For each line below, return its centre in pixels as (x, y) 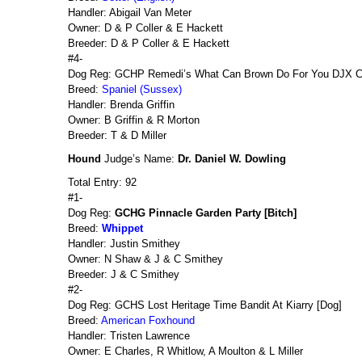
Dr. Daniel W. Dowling (232, 159)
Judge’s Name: (139, 159)
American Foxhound (148, 320)
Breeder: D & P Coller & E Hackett (149, 43)
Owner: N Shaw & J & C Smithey (145, 259)
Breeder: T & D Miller (117, 135)
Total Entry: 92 (102, 182)
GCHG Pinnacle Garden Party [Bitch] (206, 213)
